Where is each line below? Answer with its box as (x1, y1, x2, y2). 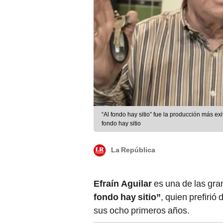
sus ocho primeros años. (94, 205, 190, 216)
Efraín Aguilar (94, 178, 154, 189)
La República (111, 146, 155, 154)
